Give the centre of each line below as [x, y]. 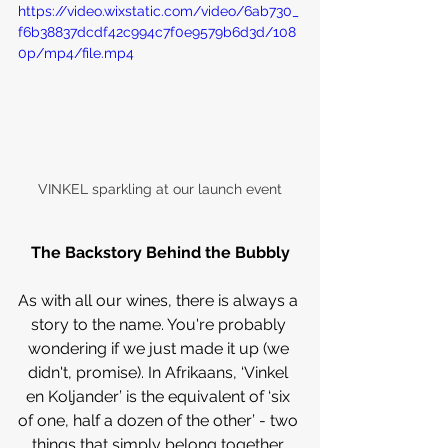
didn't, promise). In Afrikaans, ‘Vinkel [160, 372]
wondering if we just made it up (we [160, 348]
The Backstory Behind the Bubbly [160, 252]
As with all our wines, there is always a [160, 300]
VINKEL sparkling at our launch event [160, 188]
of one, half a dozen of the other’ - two [160, 420]
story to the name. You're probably [160, 324]
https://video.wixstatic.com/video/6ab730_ [158, 11]
